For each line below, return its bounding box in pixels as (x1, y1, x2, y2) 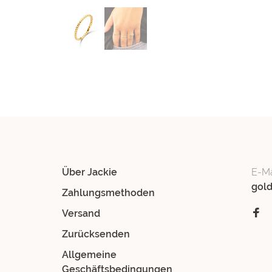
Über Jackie (62, 166, 117, 178)
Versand (62, 208, 100, 219)
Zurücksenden (62, 228, 130, 240)
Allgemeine (62, 249, 117, 260)
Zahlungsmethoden (62, 187, 155, 199)
